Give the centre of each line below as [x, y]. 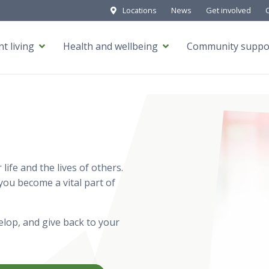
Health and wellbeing [110, 46]
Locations [140, 10]
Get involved [228, 10]
